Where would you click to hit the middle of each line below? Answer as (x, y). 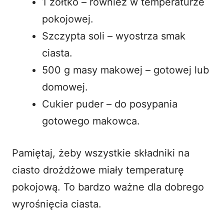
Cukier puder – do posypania (110, 104)
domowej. (65, 87)
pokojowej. (68, 19)
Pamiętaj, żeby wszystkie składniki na (101, 153)
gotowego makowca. (91, 121)
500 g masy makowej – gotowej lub (125, 70)
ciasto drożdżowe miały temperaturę (98, 170)
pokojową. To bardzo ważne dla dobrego (108, 187)
